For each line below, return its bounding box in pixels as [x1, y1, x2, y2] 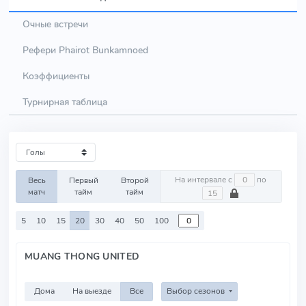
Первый [68, 175, 98, 186]
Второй [120, 175, 149, 186]
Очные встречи [23, 17, 88, 31]
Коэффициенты [23, 69, 89, 83]
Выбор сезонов [166, 286, 227, 297]
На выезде [72, 286, 112, 297]
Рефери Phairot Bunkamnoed [23, 43, 148, 57]
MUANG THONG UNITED [25, 249, 140, 263]
